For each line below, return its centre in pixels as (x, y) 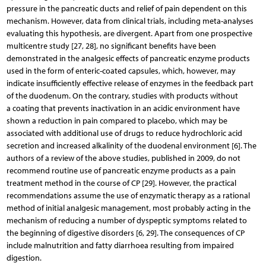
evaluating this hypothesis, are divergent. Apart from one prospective (129, 33)
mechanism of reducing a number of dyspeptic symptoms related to (126, 220)
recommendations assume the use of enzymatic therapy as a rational (128, 195)
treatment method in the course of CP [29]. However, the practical (121, 183)
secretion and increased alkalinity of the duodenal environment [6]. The (131, 145)
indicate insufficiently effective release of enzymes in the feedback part (130, 83)
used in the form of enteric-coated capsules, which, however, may (121, 71)
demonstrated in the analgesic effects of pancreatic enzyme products (128, 58)
